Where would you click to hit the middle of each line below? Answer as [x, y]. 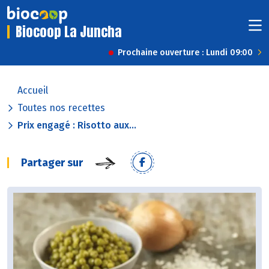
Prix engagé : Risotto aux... [77, 125]
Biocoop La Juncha [69, 32]
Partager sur [52, 163]
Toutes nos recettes [61, 108]
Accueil [33, 91]
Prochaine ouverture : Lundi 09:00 [185, 53]
